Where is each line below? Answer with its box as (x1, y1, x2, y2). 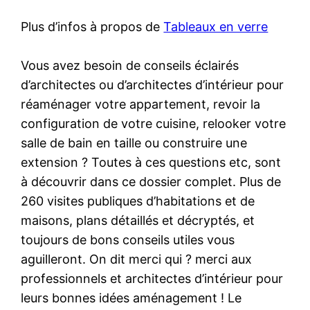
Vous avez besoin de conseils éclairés (21, 57, 239, 73)
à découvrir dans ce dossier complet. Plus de (21, 174, 282, 189)
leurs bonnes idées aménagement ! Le (21, 290, 242, 305)
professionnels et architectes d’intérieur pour (21, 271, 284, 286)
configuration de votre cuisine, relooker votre (21, 116, 286, 131)
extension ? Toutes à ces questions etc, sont (21, 154, 282, 170)
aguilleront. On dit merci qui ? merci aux (21, 251, 253, 266)
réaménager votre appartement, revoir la (21, 96, 261, 111)
